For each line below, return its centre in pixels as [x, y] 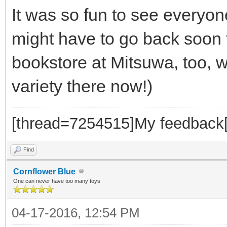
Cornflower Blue [44, 171]
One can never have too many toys [57, 181]
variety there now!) [82, 86]
